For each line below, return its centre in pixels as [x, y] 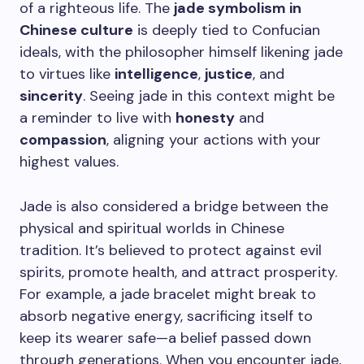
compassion [63, 140]
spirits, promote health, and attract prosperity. [178, 272]
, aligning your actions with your [214, 140]
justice [229, 74]
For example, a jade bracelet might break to [168, 294]
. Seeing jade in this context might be [209, 96]
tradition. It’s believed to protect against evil [171, 250]
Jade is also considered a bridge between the [174, 206]
